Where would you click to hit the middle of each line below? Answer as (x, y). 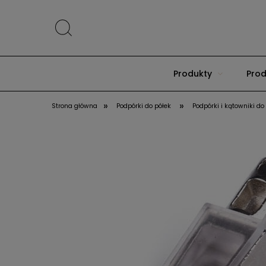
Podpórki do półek (144, 106)
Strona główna (75, 106)
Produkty (193, 74)
